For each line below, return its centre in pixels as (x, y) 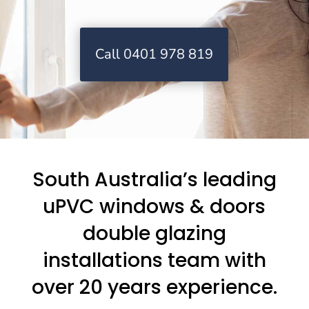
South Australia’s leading (154, 180)
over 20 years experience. (154, 287)
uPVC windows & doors (154, 207)
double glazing (154, 233)
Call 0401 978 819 (154, 54)
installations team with (154, 260)
